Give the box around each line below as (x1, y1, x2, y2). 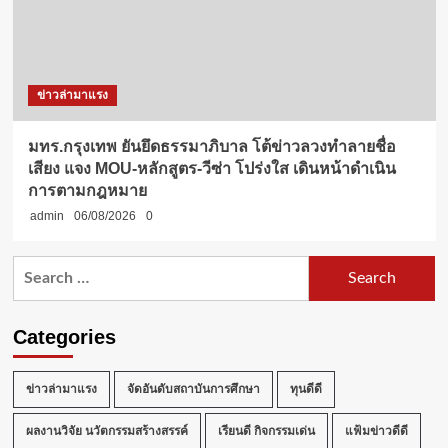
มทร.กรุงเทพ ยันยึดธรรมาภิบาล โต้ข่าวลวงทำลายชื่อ (27, 137, 396, 155)
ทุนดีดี (289, 382, 322, 395)
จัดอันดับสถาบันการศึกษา (126, 382, 260, 395)
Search (11, 258, 61, 275)
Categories (12, 325, 116, 348)
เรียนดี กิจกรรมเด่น (217, 424, 315, 437)
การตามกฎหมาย (27, 181, 147, 199)
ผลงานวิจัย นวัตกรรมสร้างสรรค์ (25, 424, 188, 437)
